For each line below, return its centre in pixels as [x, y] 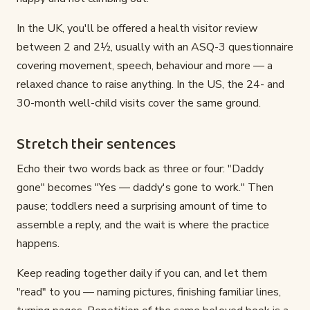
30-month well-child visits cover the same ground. [139, 103]
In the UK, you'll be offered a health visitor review [137, 29]
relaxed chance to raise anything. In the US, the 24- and [151, 85]
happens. [38, 244]
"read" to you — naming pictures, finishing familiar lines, [149, 292]
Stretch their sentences [96, 145]
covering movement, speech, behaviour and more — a [145, 66]
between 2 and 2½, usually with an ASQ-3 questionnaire [155, 47]
